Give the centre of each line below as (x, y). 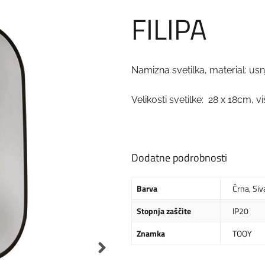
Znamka (151, 233)
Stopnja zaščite (164, 211)
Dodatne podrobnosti (179, 157)
